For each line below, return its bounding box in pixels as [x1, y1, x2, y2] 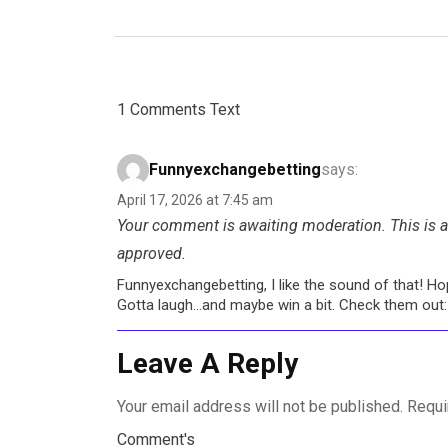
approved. [117, 243, 186, 263]
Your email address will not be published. [117, 396, 403, 416]
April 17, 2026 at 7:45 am [117, 191, 273, 208]
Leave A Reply [117, 346, 298, 380]
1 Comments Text [117, 99, 240, 119]
